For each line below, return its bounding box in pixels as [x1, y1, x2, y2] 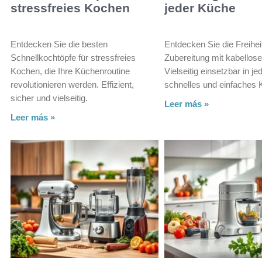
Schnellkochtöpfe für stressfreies [11, 52, 136, 63]
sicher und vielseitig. [11, 92, 88, 103]
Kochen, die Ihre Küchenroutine [11, 65, 130, 76]
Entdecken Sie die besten [11, 39, 108, 49]
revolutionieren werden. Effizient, [11, 79, 134, 89]
